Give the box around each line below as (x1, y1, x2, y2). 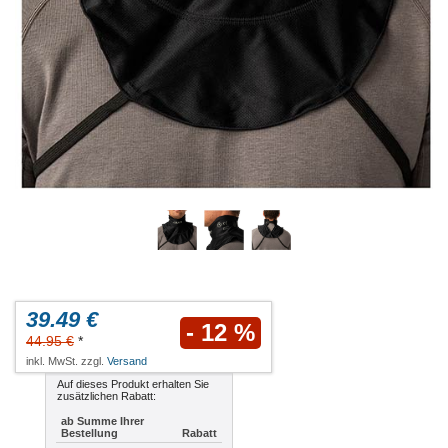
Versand (107, 354, 147, 367)
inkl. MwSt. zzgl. (26, 354, 107, 367)
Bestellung (61, 426, 118, 439)
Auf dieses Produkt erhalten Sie (57, 377, 209, 390)
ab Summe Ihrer (61, 414, 144, 427)
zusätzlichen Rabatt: (57, 389, 156, 402)
